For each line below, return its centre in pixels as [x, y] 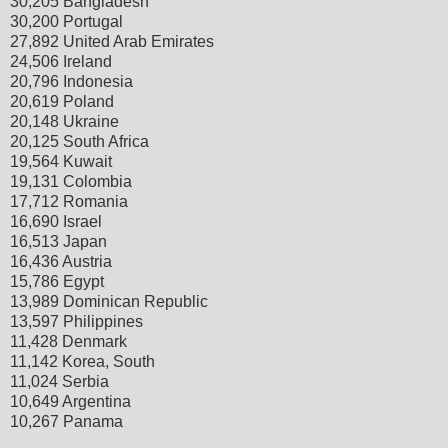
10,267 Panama [66, 421]
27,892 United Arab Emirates [112, 41]
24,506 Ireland [61, 61]
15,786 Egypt [57, 281]
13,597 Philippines [76, 321]
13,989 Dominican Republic [109, 301]
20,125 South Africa [79, 141]
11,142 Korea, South [82, 361]
